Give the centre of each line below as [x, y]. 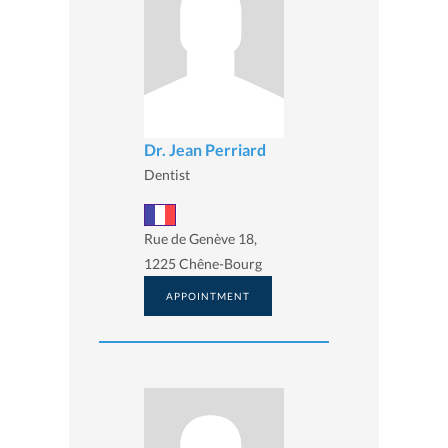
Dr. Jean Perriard [205, 150]
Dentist [167, 175]
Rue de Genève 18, [200, 238]
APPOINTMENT [208, 295]
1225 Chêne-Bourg [203, 263]
